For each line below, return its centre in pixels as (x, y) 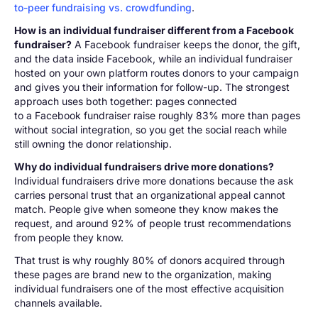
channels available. (58, 303)
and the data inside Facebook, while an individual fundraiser (153, 59)
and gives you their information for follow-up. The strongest (152, 87)
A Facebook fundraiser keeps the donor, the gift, (186, 44)
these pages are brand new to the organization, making (143, 274)
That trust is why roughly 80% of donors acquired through (149, 260)
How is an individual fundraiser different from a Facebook (154, 30)
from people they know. (69, 237)
